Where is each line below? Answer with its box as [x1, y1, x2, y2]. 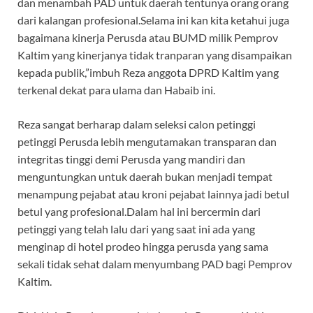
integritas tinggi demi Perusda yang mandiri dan [17, 152, 245, 166]
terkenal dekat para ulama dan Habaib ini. [17, 83, 215, 97]
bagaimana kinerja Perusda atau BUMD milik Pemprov [17, 31, 278, 45]
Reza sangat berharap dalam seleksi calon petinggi [17, 117, 256, 131]
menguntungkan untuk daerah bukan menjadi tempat [17, 170, 272, 184]
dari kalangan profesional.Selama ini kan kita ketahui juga [17, 13, 289, 27]
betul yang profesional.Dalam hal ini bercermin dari [17, 205, 261, 219]
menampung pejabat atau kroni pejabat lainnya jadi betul [17, 187, 289, 201]
